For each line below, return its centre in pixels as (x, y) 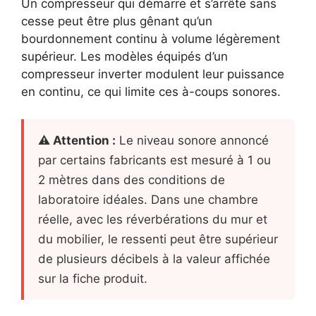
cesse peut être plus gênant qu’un (117, 21)
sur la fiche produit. (93, 278)
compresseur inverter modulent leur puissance (153, 74)
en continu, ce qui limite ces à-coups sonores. (151, 92)
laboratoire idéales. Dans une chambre (148, 199)
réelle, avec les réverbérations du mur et (153, 219)
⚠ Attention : (77, 140)
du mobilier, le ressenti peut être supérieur (158, 239)
